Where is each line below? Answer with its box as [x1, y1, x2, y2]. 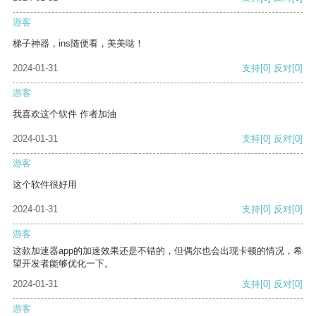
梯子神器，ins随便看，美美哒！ [13, 38, 144, 49]
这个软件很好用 [13, 179, 77, 190]
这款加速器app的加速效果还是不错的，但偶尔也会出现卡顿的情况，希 [13, 245, 303, 257]
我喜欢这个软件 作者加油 [13, 109, 116, 120]
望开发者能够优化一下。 [13, 258, 114, 269]
